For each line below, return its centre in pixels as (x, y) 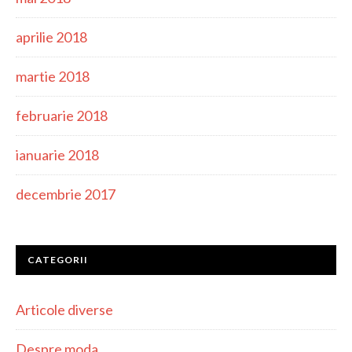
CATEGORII (58, 260)
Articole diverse (64, 310)
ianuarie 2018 (57, 155)
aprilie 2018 (51, 37)
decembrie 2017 (66, 194)
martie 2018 (53, 76)
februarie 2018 (62, 115)
